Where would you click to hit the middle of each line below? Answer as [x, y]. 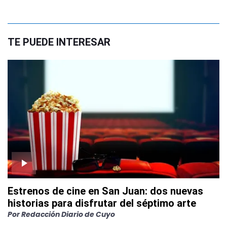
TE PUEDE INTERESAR [59, 42]
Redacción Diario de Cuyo [68, 214]
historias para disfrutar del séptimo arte [102, 203]
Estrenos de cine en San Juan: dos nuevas [105, 191]
